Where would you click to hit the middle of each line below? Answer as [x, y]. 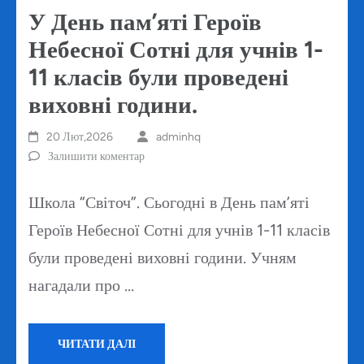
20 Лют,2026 [80, 137]
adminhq [178, 137]
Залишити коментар [96, 157]
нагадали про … [81, 286]
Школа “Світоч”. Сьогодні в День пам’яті [169, 203]
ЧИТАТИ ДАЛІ [97, 344]
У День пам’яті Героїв [145, 22]
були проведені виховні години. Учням [162, 258]
